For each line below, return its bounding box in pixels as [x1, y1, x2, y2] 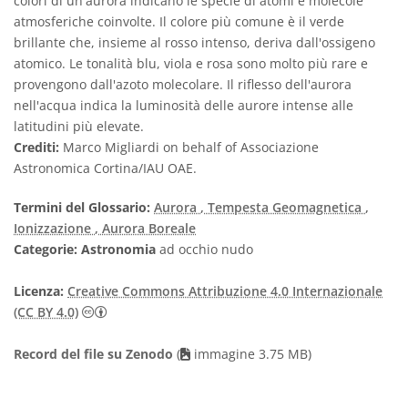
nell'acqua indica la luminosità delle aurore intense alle [14, 97, 353, 115]
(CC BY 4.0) [14, 303, 78, 321]
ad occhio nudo [156, 240, 253, 259]
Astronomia [81, 240, 156, 259]
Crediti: [14, 138, 59, 157]
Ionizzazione [14, 219, 95, 238]
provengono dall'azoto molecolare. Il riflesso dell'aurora [14, 76, 352, 94]
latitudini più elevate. [14, 117, 144, 136]
